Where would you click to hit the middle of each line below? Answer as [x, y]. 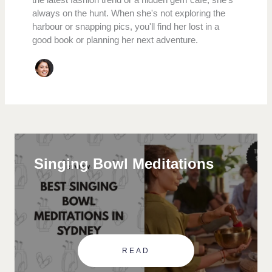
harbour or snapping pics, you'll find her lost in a [126, 27]
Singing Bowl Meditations [124, 164]
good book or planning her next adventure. [115, 40]
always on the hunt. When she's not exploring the [129, 13]
